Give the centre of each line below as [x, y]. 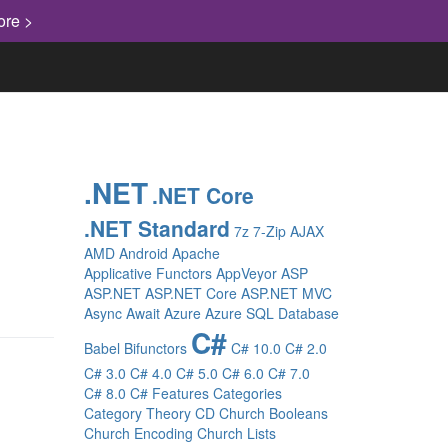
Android [143, 253]
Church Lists [236, 433]
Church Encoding [138, 433]
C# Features [169, 393]
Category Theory [137, 413]
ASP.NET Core [190, 293]
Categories [247, 393]
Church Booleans [273, 413]
